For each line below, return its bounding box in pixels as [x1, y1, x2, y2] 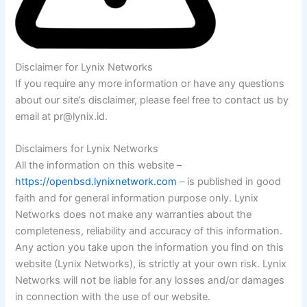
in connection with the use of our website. [15, 290, 211, 303]
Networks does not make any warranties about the [15, 208, 252, 221]
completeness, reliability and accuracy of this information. [15, 224, 283, 237]
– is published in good [177, 175, 282, 188]
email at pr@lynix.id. [15, 110, 108, 123]
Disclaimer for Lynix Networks [15, 60, 153, 73]
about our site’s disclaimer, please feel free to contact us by [15, 93, 289, 106]
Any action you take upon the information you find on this [15, 241, 284, 254]
